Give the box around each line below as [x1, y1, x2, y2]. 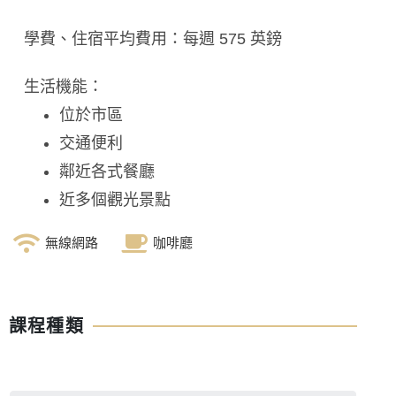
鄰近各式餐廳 [59, 162, 155, 180]
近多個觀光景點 [59, 190, 171, 209]
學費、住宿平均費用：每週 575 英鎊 [24, 29, 282, 48]
